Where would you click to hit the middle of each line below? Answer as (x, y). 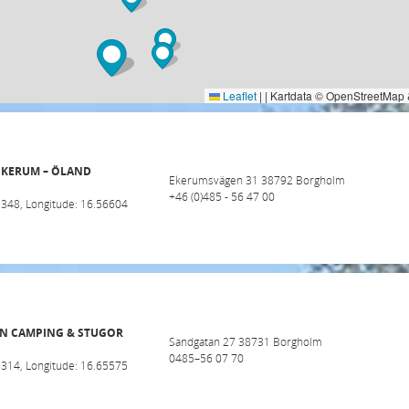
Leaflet (238, 95)
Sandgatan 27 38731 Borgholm (246, 341)
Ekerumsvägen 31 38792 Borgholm (257, 180)
